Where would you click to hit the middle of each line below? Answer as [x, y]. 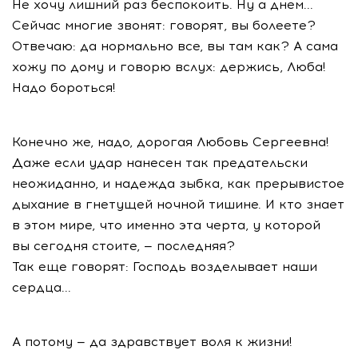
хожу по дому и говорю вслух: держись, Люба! [169, 67]
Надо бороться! [64, 88]
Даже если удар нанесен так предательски [160, 163]
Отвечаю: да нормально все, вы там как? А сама [175, 46]
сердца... [42, 287]
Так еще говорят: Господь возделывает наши [165, 267]
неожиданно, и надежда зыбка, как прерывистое [178, 183]
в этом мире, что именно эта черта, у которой [166, 225]
